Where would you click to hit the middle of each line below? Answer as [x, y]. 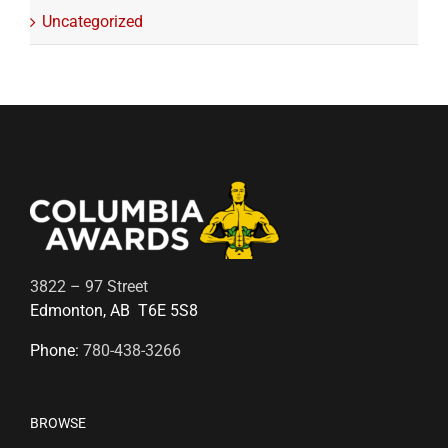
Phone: [56, 351]
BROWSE [58, 423]
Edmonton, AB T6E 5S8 [114, 311]
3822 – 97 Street [89, 287]
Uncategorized [92, 22]
